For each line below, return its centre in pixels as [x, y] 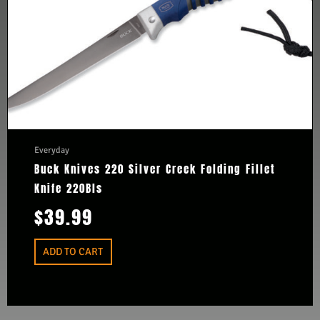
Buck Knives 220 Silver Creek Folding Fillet [155, 170]
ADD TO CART [73, 252]
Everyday [51, 150]
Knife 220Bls [68, 189]
